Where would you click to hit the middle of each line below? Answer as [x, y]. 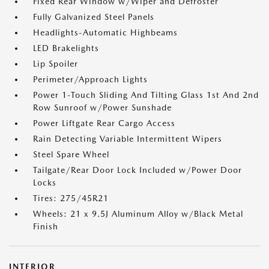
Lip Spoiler [56, 64]
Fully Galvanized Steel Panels [94, 17]
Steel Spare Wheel [71, 154]
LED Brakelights [66, 48]
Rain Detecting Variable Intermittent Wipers [128, 139]
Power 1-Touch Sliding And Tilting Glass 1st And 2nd [146, 95]
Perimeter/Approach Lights [90, 79]
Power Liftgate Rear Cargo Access [104, 123]
